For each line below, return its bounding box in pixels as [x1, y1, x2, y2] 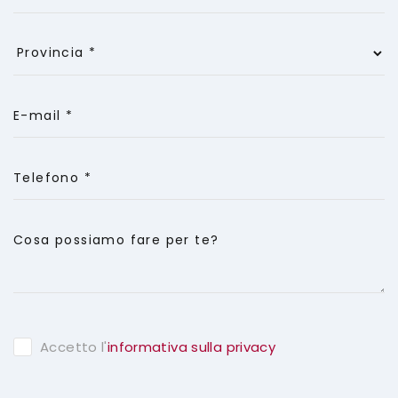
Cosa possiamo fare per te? [13, 231, 219, 250]
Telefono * [13, 169, 92, 187]
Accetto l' [40, 338, 107, 357]
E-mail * [13, 107, 74, 125]
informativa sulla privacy [107, 338, 276, 357]
